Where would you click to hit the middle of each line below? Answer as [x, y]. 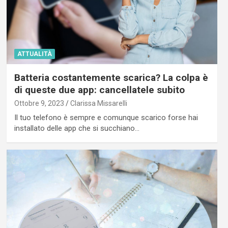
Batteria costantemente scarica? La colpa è [111, 78]
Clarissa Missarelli [98, 104]
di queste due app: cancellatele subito [99, 90]
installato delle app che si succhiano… [77, 129]
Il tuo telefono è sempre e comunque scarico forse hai [106, 118]
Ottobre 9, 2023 [39, 104]
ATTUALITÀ [34, 54]
